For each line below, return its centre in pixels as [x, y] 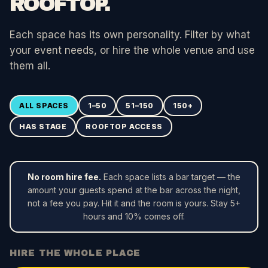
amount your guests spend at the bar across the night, [134, 190]
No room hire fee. [64, 177]
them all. [30, 66]
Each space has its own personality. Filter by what [130, 35]
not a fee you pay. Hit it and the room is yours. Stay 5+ [134, 203]
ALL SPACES [44, 106]
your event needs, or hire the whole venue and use [132, 51]
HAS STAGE [43, 127]
